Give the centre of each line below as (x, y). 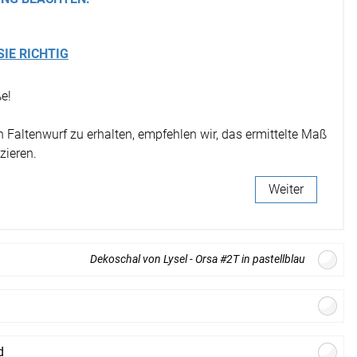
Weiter (286, 190)
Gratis (166, 325)
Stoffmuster (219, 325)
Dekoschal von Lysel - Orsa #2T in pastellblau (197, 260)
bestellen (284, 325)
